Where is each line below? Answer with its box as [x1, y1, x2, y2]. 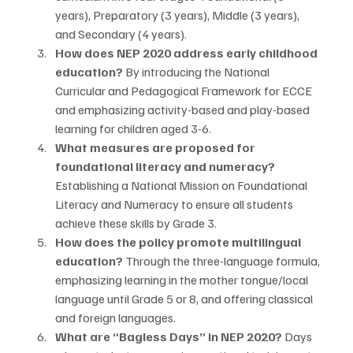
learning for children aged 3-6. [55, 121, 211, 137]
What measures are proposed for [55, 139, 258, 156]
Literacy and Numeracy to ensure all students [55, 196, 295, 213]
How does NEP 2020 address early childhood [55, 45, 320, 61]
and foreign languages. [55, 310, 176, 326]
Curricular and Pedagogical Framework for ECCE [55, 83, 314, 99]
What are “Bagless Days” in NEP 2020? [55, 329, 282, 345]
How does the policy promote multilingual [55, 234, 303, 251]
